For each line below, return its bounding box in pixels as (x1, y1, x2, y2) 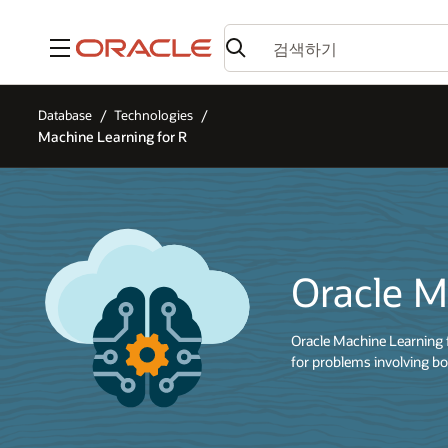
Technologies (114, 107, 194, 124)
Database (38, 107, 92, 124)
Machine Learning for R (38, 127, 187, 145)
